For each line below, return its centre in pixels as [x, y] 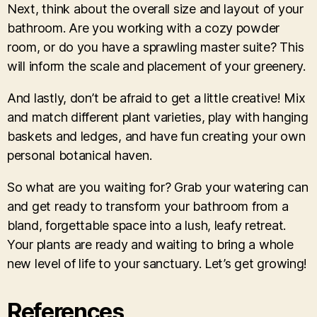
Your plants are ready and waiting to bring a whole [150, 244]
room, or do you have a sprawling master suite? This [156, 47]
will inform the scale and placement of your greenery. [156, 66]
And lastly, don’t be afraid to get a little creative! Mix [156, 98]
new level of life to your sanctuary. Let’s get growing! [157, 263]
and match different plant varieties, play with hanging [158, 117]
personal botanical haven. [80, 155]
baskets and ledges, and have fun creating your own [156, 136]
